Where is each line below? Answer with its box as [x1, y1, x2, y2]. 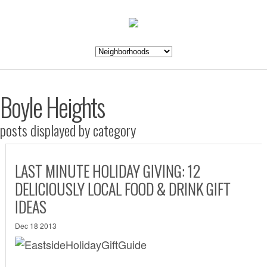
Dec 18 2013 [14, 220, 57, 231]
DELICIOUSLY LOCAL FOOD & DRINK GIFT [14, 176, 231, 200]
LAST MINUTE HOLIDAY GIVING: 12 [14, 159, 200, 182]
